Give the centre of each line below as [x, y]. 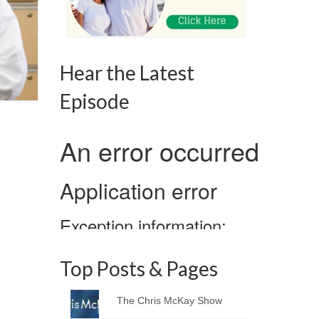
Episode [94, 101]
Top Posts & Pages [138, 268]
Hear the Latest [127, 73]
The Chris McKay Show [170, 300]
